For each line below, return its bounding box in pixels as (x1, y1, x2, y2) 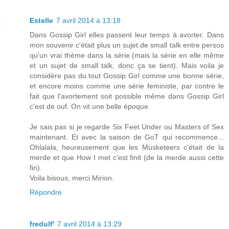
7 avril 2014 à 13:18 (56, 16, 121, 25)
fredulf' (30, 219, 54, 228)
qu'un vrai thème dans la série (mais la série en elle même (30, 51, 224, 59)
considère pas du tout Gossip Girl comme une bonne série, (30, 71, 224, 80)
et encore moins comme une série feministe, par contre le (30, 81, 224, 90)
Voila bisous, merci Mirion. (30, 173, 114, 182)
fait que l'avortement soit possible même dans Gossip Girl (30, 91, 224, 100)
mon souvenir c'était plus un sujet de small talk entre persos (30, 40, 224, 49)
